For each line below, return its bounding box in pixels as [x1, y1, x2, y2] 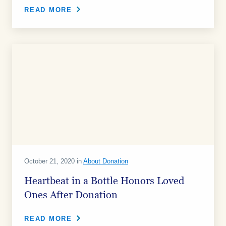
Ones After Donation [24, 190, 118, 200]
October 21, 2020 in [24, 157, 83, 165]
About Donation [83, 157, 128, 165]
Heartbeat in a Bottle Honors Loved [24, 176, 184, 186]
